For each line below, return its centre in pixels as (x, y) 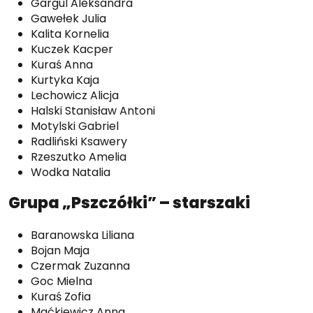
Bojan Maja (60, 250)
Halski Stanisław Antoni (93, 110)
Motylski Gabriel (75, 126)
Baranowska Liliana (82, 235)
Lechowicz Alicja (75, 95)
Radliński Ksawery (79, 141)
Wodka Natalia (71, 172)
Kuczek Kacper (72, 49)
